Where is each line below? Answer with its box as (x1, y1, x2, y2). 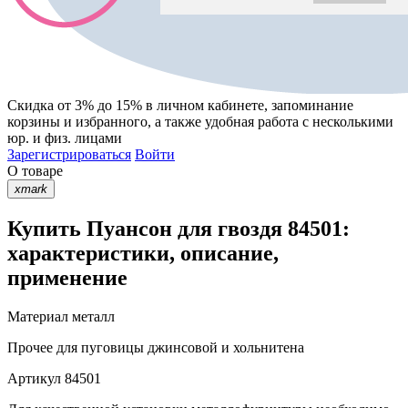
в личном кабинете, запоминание (142, 97, 353, 114)
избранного (76, 114, 148, 130)
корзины (7, 114, 60, 130)
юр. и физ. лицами (7, 130, 122, 147)
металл (68, 308, 115, 324)
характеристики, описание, (7, 240, 279, 265)
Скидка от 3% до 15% (7, 97, 142, 114)
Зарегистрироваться (7, 147, 131, 163)
